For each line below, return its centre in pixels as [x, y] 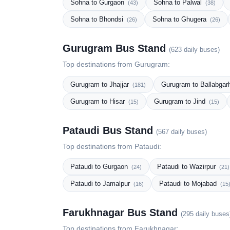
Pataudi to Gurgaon [100, 167]
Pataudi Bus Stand [109, 130]
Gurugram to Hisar [99, 101]
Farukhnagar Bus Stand [122, 213]
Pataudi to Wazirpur [187, 167]
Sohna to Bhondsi [98, 19]
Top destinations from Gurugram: [116, 64]
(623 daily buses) [194, 50]
